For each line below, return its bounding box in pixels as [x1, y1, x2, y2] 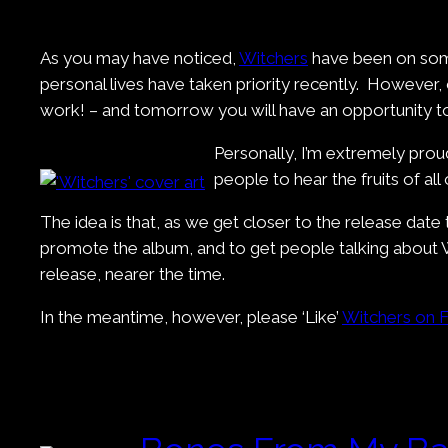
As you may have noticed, [40, 48, 239, 69]
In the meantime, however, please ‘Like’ [40, 307, 342, 328]
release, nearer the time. [40, 264, 225, 285]
